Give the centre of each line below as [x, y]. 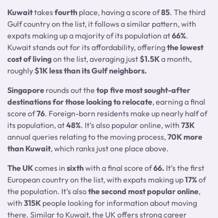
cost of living [29, 59]
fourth [67, 12]
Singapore [26, 90]
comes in [50, 168]
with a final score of [118, 168]
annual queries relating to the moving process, [87, 137]
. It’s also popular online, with [131, 125]
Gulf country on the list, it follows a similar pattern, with [102, 24]
